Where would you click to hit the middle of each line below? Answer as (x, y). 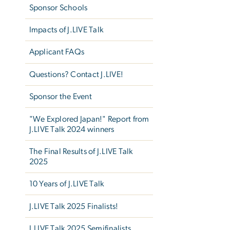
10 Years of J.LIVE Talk (66, 184)
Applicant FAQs (57, 52)
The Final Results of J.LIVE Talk (81, 151)
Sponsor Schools (58, 7)
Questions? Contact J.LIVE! (76, 74)
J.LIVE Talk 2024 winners (72, 129)
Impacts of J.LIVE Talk (66, 30)
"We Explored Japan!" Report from (89, 119)
